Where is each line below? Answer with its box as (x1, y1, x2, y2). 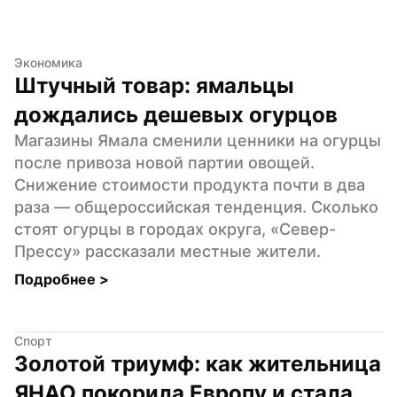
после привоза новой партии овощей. (14, 152, 315, 172)
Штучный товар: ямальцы (14, 72, 294, 98)
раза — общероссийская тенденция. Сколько (14, 197, 378, 216)
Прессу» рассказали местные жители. (14, 241, 321, 261)
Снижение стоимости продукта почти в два (14, 175, 365, 194)
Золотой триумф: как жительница (14, 350, 381, 377)
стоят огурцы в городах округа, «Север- (14, 219, 336, 238)
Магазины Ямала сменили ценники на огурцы (14, 130, 381, 150)
